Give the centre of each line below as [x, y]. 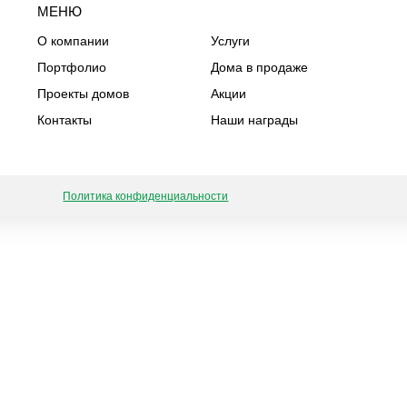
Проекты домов [84, 94]
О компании [74, 41]
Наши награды [254, 120]
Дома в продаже [259, 67]
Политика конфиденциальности [146, 196]
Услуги [230, 41]
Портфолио [72, 67]
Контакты [65, 120]
